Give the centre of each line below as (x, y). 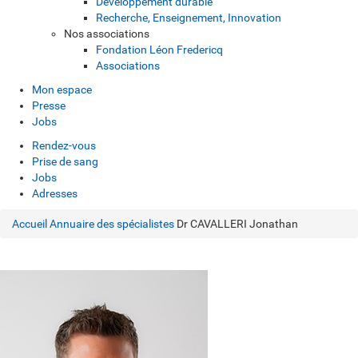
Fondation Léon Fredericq (159, 50)
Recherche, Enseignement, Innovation (189, 18)
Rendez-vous (64, 145)
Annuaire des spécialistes (112, 224)
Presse (49, 105)
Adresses (55, 193)
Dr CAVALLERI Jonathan (237, 224)
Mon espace (62, 89)
